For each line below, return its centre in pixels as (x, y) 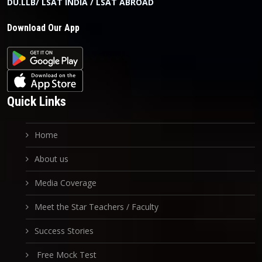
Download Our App (43, 28)
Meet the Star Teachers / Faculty (96, 207)
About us (51, 159)
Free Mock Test (65, 255)
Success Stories (64, 231)
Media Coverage (65, 183)
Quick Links (37, 102)
